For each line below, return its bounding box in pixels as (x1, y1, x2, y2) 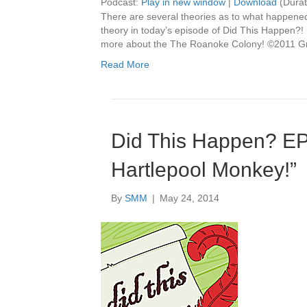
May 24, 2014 (160, 193, 219, 204)
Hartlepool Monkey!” (111, 158, 297, 181)
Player (254, 236, 282, 247)
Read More (101, 59, 149, 70)
